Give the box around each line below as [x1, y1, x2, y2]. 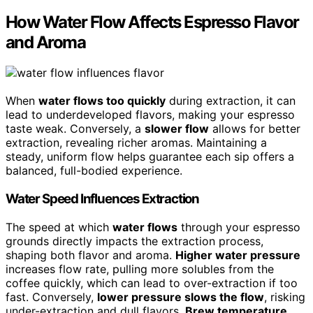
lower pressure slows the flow [97, 289, 264, 304]
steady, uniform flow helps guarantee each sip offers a [6, 150, 294, 164]
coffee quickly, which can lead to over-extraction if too [6, 275, 298, 290]
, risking [264, 289, 305, 304]
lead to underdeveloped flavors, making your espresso [6, 108, 295, 122]
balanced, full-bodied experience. [6, 163, 182, 178]
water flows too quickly [38, 94, 166, 108]
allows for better [209, 122, 300, 136]
